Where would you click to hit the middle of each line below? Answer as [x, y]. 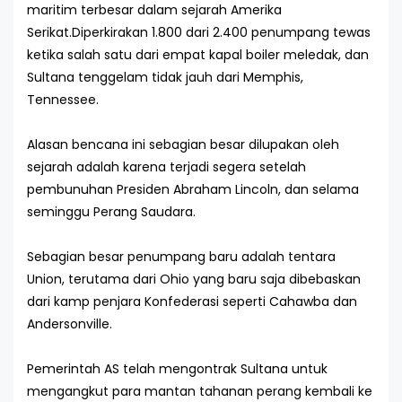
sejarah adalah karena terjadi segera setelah [166, 167]
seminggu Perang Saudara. [111, 212]
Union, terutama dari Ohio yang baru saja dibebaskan [194, 279]
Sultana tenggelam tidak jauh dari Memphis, [165, 77]
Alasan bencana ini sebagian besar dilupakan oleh [183, 144]
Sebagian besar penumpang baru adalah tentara [181, 257]
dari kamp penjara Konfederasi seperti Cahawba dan [192, 301]
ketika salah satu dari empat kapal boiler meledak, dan [198, 55]
